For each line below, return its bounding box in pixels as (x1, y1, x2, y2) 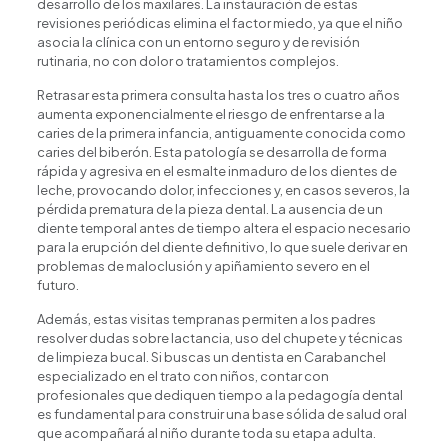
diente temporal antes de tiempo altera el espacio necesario (36, 220, 411, 237)
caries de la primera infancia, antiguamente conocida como (36, 125, 406, 142)
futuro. (36, 277, 79, 294)
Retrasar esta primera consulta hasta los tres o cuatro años (36, 87, 400, 104)
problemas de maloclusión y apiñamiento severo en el (36, 258, 370, 275)
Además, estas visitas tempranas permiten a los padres (36, 311, 376, 328)
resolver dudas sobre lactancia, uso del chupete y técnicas (36, 330, 403, 347)
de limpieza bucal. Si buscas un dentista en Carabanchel (36, 349, 386, 366)
